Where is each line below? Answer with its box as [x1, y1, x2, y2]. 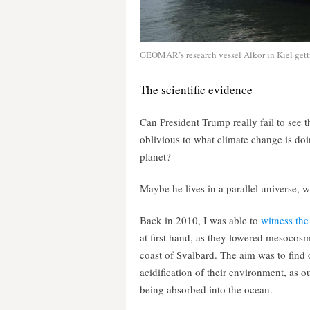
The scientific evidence [140, 82, 253, 98]
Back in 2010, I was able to [140, 213, 261, 227]
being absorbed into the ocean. [140, 282, 273, 296]
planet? [140, 149, 171, 163]
